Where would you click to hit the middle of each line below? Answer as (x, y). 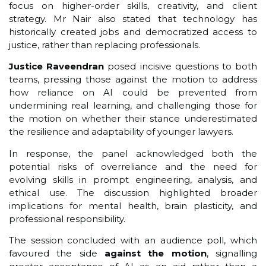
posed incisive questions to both (181, 66)
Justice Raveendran (57, 66)
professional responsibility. (67, 218)
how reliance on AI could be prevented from (133, 93)
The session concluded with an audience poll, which (133, 240)
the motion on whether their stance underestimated (133, 119)
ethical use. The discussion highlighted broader (133, 192)
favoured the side (57, 254)
